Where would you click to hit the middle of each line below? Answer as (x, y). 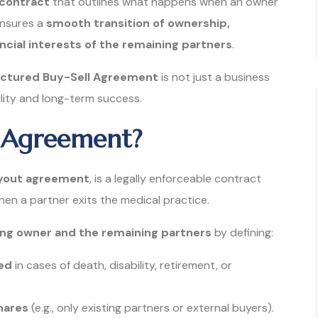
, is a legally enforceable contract (175, 178)
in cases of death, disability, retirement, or (122, 265)
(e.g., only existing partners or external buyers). (151, 307)
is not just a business (214, 77)
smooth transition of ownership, (138, 23)
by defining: (242, 232)
